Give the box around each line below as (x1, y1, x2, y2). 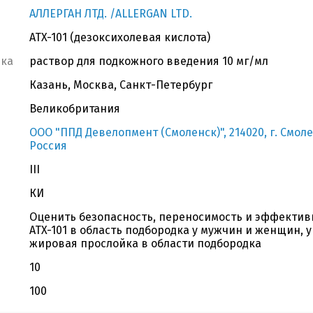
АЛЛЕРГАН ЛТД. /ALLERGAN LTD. (29, 7, 192, 20)
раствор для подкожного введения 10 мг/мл (29, 54, 268, 68)
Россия (29, 139, 67, 152)
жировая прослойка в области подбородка (29, 237, 261, 250)
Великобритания (29, 102, 120, 115)
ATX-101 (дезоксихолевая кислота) (29, 31, 210, 44)
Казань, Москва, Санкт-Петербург (29, 78, 212, 92)
